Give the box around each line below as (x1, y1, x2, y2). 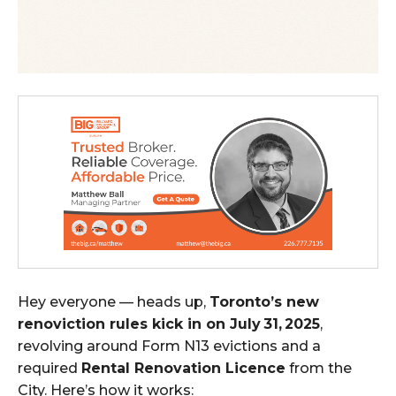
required (18, 359, 81, 377)
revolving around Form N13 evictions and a (18, 337, 321, 354)
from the (286, 359, 352, 377)
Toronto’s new (209, 293, 319, 310)
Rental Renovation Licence (81, 359, 286, 377)
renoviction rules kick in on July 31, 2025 (18, 315, 320, 332)
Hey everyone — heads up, (18, 293, 209, 310)
